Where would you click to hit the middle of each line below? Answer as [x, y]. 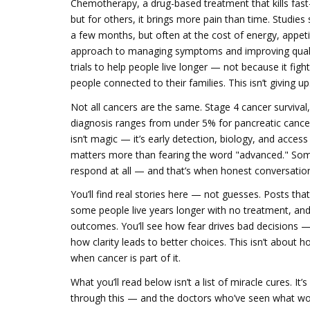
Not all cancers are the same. [138, 107]
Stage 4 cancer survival [256, 107]
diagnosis [92, 122]
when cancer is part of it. [126, 258]
